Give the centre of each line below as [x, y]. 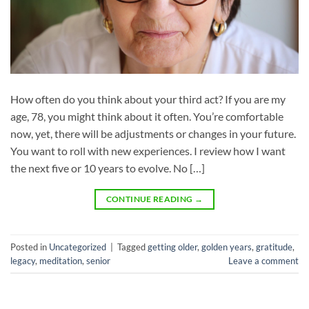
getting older [172, 247]
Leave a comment [263, 260]
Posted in [30, 247]
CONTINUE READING [150, 199]
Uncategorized [78, 247]
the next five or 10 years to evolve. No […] [108, 168]
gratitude [274, 247]
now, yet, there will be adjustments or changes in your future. [153, 134]
